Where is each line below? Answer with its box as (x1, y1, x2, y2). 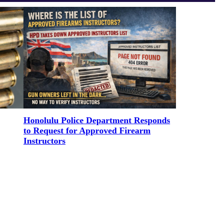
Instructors (23, 136, 66, 146)
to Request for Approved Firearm (23, 126, 151, 136)
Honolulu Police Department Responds (23, 115, 170, 126)
